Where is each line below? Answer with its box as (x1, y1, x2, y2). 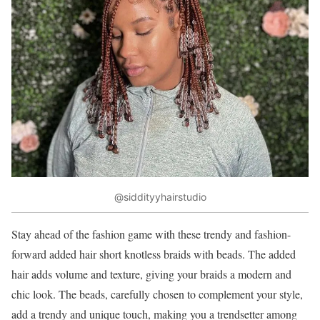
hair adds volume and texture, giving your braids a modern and (11, 266, 291, 281)
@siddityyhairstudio (114, 191, 206, 204)
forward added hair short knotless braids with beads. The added (11, 246, 296, 261)
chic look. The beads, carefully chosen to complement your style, (11, 286, 303, 301)
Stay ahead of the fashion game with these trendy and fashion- (11, 226, 291, 241)
